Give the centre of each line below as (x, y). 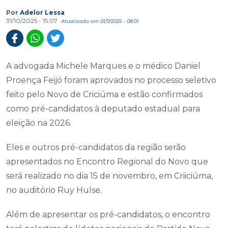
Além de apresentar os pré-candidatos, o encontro (108, 215)
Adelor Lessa (42, 12)
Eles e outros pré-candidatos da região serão (96, 147)
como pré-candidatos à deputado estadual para (103, 109)
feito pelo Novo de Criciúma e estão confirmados (104, 94)
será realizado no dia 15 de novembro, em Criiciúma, (109, 176)
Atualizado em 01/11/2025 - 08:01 (100, 21)
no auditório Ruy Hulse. (54, 190)
